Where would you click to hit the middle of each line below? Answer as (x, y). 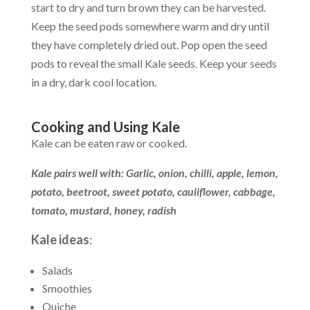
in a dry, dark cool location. (93, 82)
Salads (57, 271)
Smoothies (67, 289)
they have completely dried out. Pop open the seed (149, 45)
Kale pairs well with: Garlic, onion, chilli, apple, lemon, (154, 173)
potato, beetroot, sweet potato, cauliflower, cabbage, (153, 192)
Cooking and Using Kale (105, 127)
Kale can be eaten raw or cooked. (109, 143)
